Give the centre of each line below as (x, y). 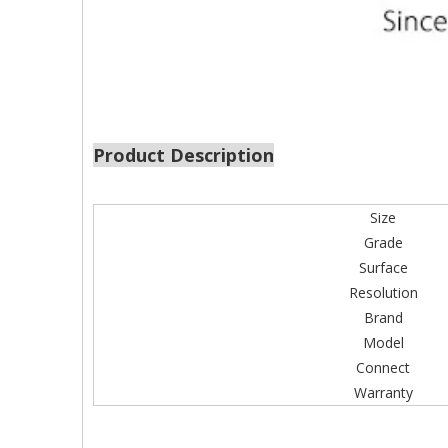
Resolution (383, 292)
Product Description (183, 155)
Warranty (383, 392)
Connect (383, 367)
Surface (383, 267)
